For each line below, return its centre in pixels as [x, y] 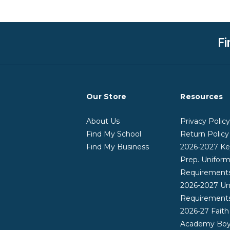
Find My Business [118, 147]
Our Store [107, 96]
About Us [103, 121]
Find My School [114, 134]
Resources [202, 96]
